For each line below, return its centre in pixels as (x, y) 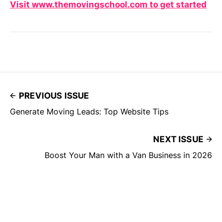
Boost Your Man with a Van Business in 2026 (128, 155)
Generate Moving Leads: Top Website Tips (89, 112)
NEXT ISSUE (178, 139)
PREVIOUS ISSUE (54, 96)
